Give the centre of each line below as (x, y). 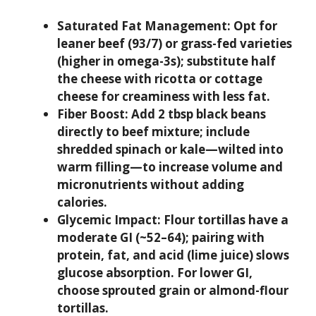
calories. (82, 202)
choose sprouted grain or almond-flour (173, 290)
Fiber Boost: (93, 114)
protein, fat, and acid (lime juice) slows (173, 255)
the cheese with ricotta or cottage (160, 79)
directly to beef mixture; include (153, 132)
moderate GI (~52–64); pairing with (161, 237)
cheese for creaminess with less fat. (164, 96)
